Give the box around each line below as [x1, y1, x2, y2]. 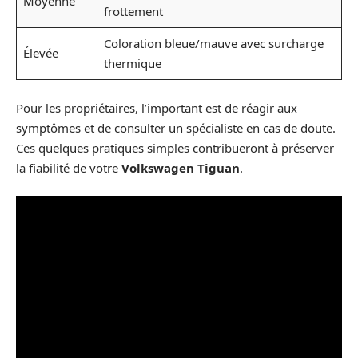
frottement [103, 3, 163, 20]
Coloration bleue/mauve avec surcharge [103, 35, 324, 52]
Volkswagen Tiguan [121, 159, 240, 176]
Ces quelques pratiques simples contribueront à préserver [16, 139, 334, 156]
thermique [103, 55, 161, 72]
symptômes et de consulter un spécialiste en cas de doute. [16, 119, 336, 136]
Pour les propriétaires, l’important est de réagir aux [16, 99, 297, 116]
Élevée [22, 45, 58, 62]
